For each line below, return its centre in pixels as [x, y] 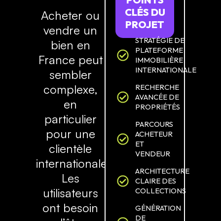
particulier [70, 119]
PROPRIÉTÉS [158, 107]
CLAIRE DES [156, 181]
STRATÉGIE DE [160, 40]
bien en [70, 45]
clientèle [71, 149]
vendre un [71, 30]
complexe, [70, 90]
